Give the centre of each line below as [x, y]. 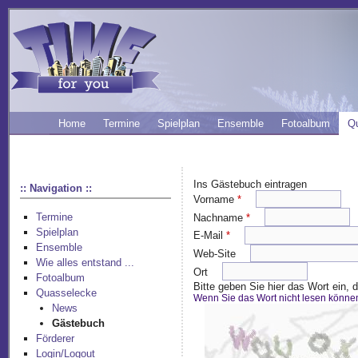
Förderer [56, 339]
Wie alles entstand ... [86, 263]
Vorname [216, 199]
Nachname [220, 217]
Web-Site [217, 253]
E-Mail [210, 236]
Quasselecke [67, 293]
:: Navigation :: [56, 188]
